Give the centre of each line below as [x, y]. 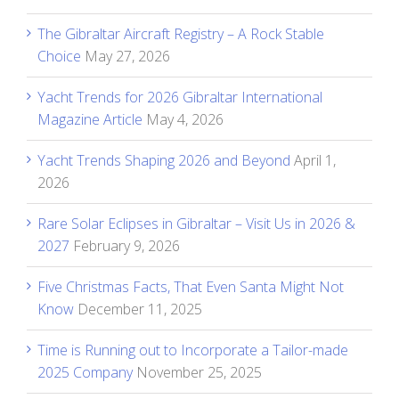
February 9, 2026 [126, 245]
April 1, [315, 160]
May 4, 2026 [185, 119]
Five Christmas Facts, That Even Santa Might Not [191, 286]
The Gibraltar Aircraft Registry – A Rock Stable [181, 33]
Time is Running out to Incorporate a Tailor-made [193, 350]
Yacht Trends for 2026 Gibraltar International [180, 97]
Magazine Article [90, 119]
